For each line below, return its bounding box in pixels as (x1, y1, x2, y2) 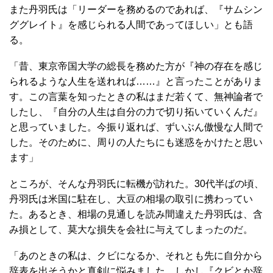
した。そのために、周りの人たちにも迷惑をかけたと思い (9, 137, 263, 147)
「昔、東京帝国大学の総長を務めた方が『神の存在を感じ (9, 61, 263, 71)
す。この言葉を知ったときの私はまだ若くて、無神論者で (9, 91, 263, 102)
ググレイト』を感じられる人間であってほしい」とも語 (9, 19, 253, 30)
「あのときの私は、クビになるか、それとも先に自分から (9, 250, 263, 261)
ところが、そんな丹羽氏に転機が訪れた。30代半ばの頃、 (9, 179, 264, 189)
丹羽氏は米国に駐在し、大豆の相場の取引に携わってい (9, 194, 253, 204)
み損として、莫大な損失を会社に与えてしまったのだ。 (9, 224, 253, 235)
